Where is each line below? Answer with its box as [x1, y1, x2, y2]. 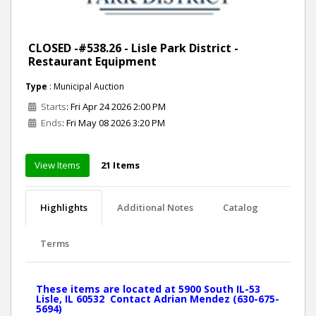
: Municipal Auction [47, 80, 124, 93]
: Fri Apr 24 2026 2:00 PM [66, 100, 166, 114]
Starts [39, 100, 66, 114]
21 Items [101, 159, 140, 172]
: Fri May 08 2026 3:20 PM [62, 116, 165, 130]
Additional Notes [117, 201, 193, 214]
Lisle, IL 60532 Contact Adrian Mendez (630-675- [36, 292, 279, 306]
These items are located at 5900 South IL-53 [36, 282, 260, 296]
